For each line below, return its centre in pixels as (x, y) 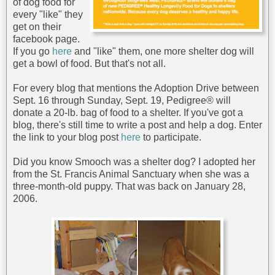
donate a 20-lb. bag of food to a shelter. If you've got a (128, 113)
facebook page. (46, 39)
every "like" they (48, 15)
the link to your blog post (67, 137)
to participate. (171, 137)
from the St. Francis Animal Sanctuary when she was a (131, 174)
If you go (33, 52)
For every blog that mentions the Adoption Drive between (136, 88)
